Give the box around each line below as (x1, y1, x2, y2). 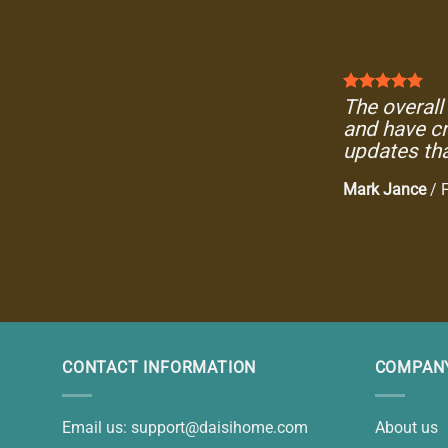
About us (374, 417, 438, 437)
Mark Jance (342, 180, 426, 199)
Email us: (62, 417, 131, 437)
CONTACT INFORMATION (62, 358, 257, 377)
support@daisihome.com (131, 417, 308, 437)
